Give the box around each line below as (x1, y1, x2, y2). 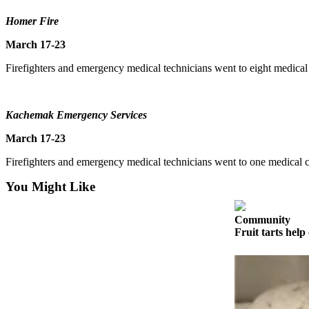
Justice (66, 272, 104, 287)
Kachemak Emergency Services (6, 108, 147, 121)
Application (66, 122, 132, 137)
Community (235, 213, 290, 226)
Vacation (66, 66, 116, 80)
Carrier (66, 107, 108, 121)
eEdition (44, 154, 92, 168)
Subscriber (66, 24, 127, 39)
